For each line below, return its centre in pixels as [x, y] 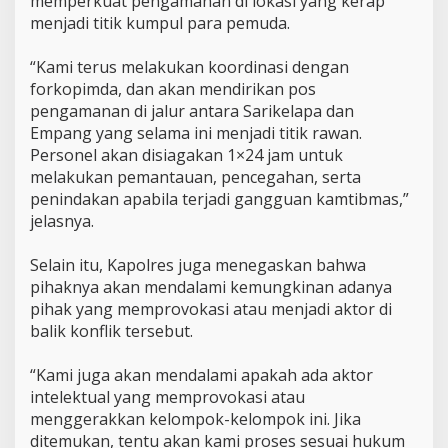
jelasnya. [62, 220]
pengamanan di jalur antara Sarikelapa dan [192, 110]
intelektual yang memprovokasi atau [167, 396]
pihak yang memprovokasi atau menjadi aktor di [211, 308]
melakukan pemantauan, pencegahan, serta [195, 176]
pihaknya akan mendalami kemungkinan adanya [211, 286]
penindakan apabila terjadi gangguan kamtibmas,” [219, 198]
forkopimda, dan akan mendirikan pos [173, 88]
